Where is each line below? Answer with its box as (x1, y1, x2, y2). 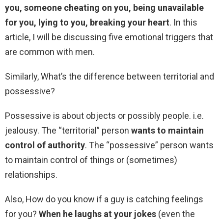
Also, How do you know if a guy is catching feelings (5, 194, 203, 205)
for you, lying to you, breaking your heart (5, 17, 169, 28)
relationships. (5, 169, 57, 180)
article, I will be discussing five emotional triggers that (5, 32, 213, 43)
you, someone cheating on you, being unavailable (5, 2, 204, 13)
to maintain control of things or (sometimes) (5, 155, 177, 165)
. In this (169, 17, 197, 28)
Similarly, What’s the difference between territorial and (5, 71, 214, 82)
